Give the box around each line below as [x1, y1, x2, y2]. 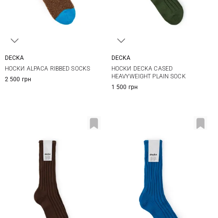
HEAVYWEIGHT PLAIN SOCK [111, 73, 186, 80]
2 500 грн [5, 75, 32, 83]
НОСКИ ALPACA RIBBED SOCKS [5, 65, 90, 72]
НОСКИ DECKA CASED [111, 65, 173, 72]
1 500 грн [111, 83, 138, 91]
